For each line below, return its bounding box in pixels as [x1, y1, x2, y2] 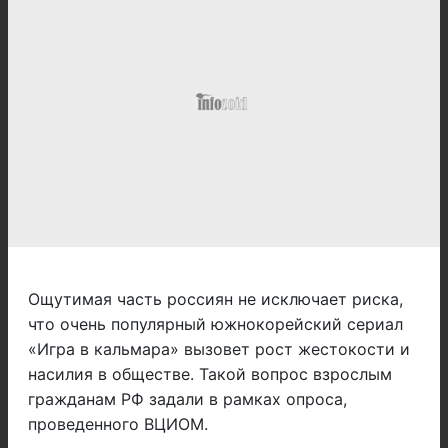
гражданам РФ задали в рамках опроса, [28, 389, 347, 410]
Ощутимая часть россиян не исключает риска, [28, 289, 403, 310]
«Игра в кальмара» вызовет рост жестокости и [28, 339, 410, 360]
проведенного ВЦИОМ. [28, 414, 208, 435]
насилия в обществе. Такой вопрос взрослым [28, 364, 392, 385]
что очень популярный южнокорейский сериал [28, 314, 403, 335]
